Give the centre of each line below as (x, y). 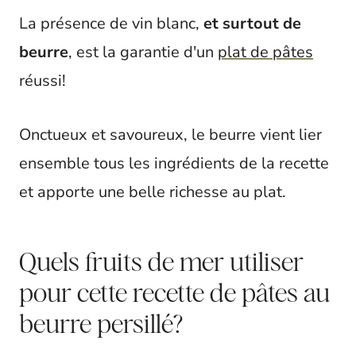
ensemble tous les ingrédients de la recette (174, 163)
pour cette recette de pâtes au (174, 292)
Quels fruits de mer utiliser (161, 261)
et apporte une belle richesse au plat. (153, 192)
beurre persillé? (101, 323)
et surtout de (252, 23)
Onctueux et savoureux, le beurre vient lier (170, 135)
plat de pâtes (265, 52)
